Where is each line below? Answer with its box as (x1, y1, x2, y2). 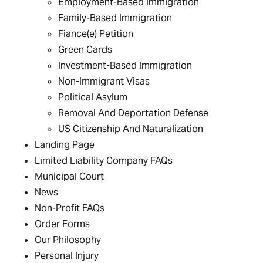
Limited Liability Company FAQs (35, 154, 173, 167)
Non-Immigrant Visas (58, 75, 150, 87)
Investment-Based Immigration (58, 59, 193, 72)
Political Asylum (58, 91, 128, 103)
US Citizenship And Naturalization (58, 123, 204, 135)
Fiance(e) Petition (58, 28, 134, 40)
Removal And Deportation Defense (58, 107, 209, 119)
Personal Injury (35, 249, 99, 262)
